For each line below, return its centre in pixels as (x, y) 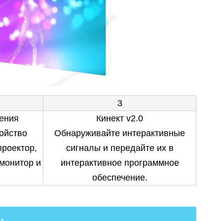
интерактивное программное (120, 163)
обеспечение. (120, 178)
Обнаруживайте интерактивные (120, 133)
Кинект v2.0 (120, 118)
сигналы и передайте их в (120, 148)
